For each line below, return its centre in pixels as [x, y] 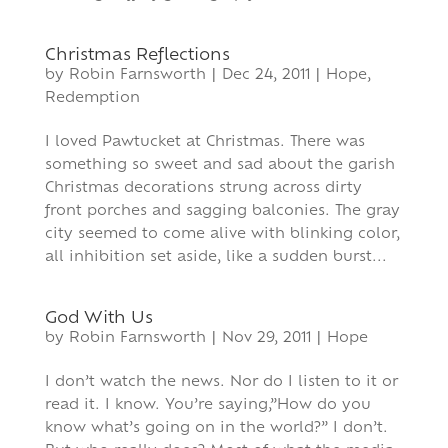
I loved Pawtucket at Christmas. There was [204, 142]
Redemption [92, 98]
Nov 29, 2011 [266, 338]
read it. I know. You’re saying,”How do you [207, 405]
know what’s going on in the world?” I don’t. [216, 428]
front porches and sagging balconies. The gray [222, 211]
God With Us [98, 319]
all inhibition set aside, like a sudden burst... [215, 257]
